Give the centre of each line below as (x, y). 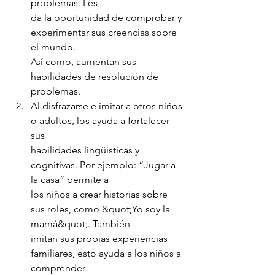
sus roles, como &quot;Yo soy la (102, 209)
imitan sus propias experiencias (100, 238)
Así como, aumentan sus (85, 61)
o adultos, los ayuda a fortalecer (101, 120)
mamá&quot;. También (80, 223)
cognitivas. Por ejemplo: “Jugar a (104, 165)
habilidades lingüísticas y (86, 150)
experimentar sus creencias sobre (105, 32)
